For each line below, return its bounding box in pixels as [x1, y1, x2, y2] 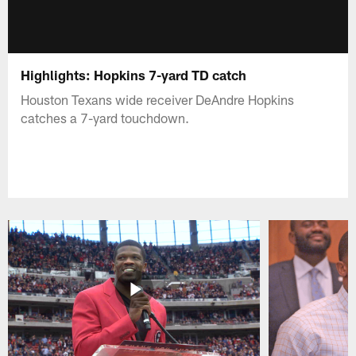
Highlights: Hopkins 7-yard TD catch [21, 66, 247, 83]
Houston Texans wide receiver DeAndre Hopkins [21, 91, 295, 107]
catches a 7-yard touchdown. [21, 109, 190, 126]
